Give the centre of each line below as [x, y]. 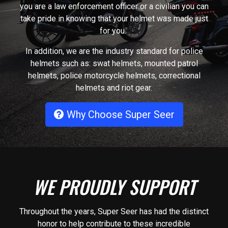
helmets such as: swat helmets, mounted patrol [114, 63]
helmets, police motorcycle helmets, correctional [114, 75]
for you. [114, 31]
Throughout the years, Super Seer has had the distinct [114, 211]
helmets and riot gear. [114, 88]
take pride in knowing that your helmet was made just [114, 18]
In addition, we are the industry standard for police [114, 51]
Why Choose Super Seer [119, 114]
